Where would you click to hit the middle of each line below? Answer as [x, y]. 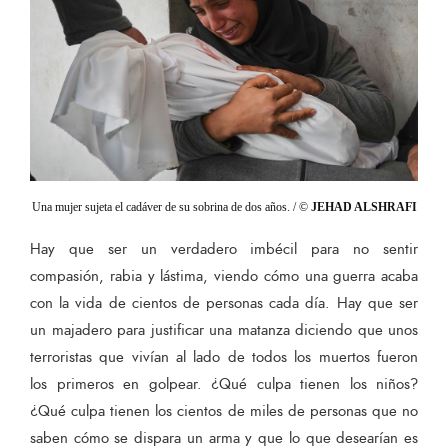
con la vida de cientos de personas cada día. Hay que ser [224, 303]
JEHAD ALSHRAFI [363, 206]
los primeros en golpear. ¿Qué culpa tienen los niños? [224, 384]
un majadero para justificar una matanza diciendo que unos [224, 330]
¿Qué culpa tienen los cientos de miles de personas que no [224, 411]
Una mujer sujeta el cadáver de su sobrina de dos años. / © [171, 206]
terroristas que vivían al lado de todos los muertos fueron [224, 357]
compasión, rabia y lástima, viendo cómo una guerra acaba [224, 276]
